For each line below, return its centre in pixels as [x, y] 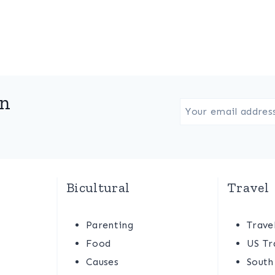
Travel [248, 188]
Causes [102, 262]
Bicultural [98, 188]
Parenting [110, 225]
